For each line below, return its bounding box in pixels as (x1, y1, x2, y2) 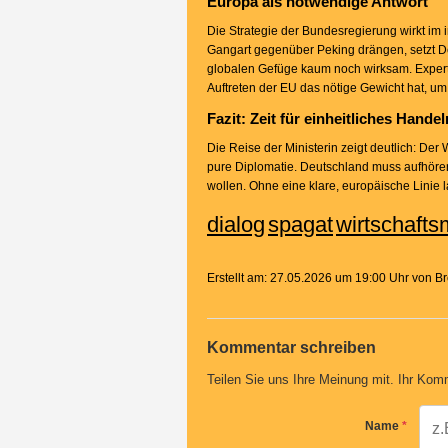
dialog (207, 212, 265, 237)
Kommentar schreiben (207, 339, 376, 356)
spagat (268, 212, 333, 237)
